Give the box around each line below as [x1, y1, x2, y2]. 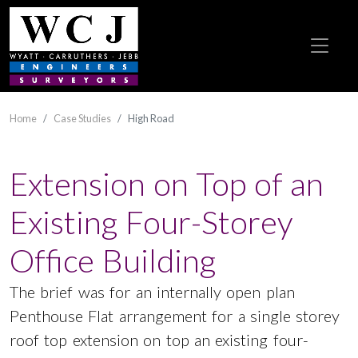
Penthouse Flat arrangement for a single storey [10, 306, 340, 325]
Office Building [10, 241, 216, 280]
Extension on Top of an [10, 165, 324, 203]
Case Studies [54, 112, 111, 125]
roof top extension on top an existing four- [10, 330, 308, 349]
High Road [128, 112, 174, 125]
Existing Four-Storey [10, 203, 292, 241]
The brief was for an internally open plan [10, 282, 295, 301]
